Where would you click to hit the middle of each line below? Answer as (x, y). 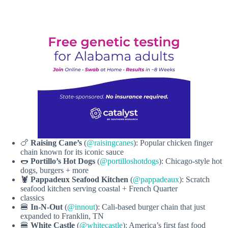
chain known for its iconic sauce (72, 152)
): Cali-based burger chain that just (150, 207)
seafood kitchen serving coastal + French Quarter (99, 188)
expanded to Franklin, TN (62, 216)
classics (32, 197)
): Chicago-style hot (190, 161)
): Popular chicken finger (173, 142)
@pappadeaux (156, 179)
